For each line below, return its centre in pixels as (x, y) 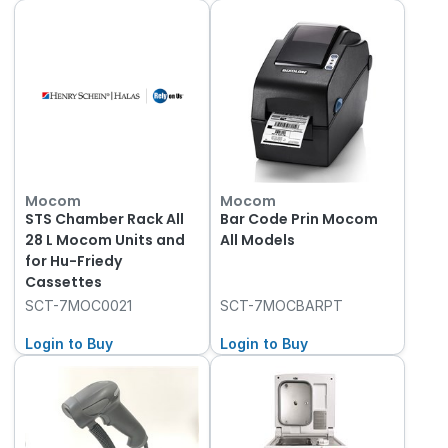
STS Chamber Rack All (104, 218)
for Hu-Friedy (73, 260)
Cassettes (63, 281)
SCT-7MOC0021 (78, 305)
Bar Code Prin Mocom (299, 218)
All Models (258, 239)
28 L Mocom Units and (104, 239)
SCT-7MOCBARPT (282, 305)
